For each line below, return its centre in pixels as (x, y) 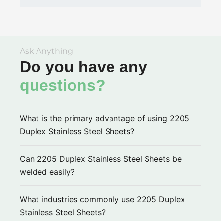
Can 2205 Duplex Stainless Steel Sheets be (101, 159)
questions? (63, 86)
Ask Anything (46, 51)
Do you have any (83, 67)
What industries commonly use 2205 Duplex (102, 200)
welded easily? (47, 171)
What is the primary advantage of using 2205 (105, 118)
